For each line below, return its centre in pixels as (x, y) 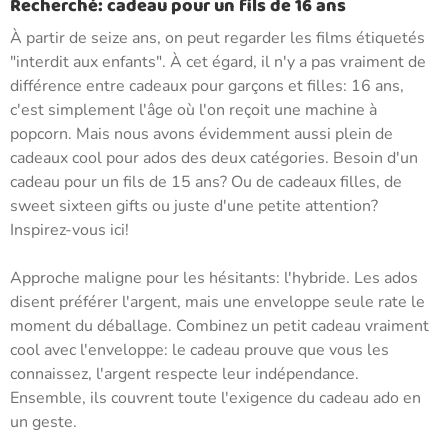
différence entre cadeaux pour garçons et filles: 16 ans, (207, 86)
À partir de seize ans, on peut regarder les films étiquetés (217, 38)
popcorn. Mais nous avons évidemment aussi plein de (201, 134)
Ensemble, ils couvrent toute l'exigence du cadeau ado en (215, 398)
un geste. (43, 422)
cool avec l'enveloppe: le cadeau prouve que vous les (199, 350)
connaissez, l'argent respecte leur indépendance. (184, 374)
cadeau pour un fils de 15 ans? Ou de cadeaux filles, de (206, 182)
